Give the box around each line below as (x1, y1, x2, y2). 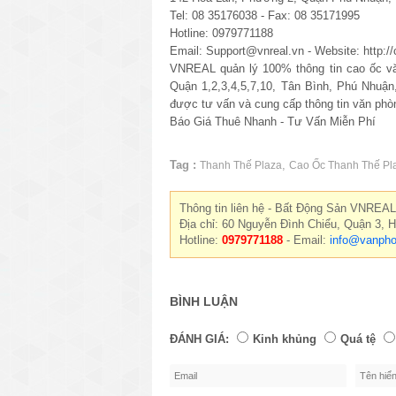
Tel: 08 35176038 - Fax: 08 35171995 (170, 8, 360, 22)
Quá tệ (340, 331, 376, 346)
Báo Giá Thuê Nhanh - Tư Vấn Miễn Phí (170, 114, 376, 128)
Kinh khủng (253, 331, 316, 346)
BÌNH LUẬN (170, 293, 238, 308)
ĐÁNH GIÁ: (170, 331, 229, 346)
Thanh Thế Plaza (200, 158, 282, 171)
